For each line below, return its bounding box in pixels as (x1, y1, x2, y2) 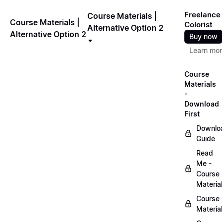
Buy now (189, 32, 218, 41)
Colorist (184, 20, 213, 29)
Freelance (184, 10, 221, 19)
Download (184, 100, 219, 108)
